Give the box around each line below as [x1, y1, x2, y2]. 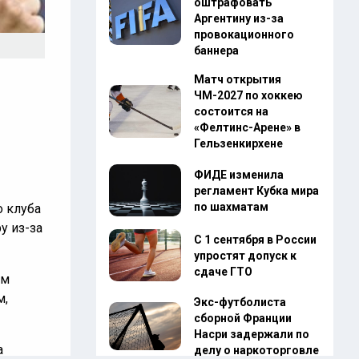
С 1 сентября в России [193, 232, 317, 246]
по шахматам [193, 200, 268, 213]
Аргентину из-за [193, 12, 284, 25]
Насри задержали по [193, 328, 309, 341]
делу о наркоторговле [193, 344, 319, 357]
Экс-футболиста [193, 296, 286, 309]
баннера [193, 44, 239, 57]
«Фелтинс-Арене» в [193, 121, 301, 134]
